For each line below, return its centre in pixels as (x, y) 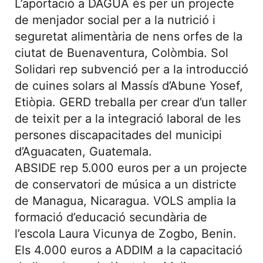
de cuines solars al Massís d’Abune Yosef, (129, 86)
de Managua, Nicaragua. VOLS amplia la (125, 201)
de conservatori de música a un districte (126, 184)
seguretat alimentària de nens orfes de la (129, 36)
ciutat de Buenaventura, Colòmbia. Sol (122, 53)
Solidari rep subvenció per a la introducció (131, 69)
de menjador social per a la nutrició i (115, 20)
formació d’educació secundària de (111, 217)
